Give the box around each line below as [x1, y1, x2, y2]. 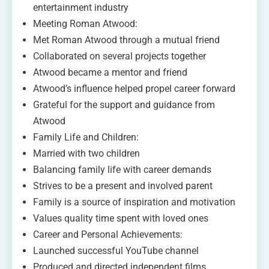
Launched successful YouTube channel [33, 244, 199, 256]
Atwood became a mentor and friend [33, 66, 187, 78]
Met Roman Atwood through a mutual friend [33, 34, 220, 46]
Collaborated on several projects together [33, 50, 206, 62]
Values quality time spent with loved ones [33, 212, 208, 224]
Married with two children [33, 147, 140, 159]
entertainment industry [33, 1, 128, 13]
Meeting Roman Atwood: [33, 17, 138, 29]
